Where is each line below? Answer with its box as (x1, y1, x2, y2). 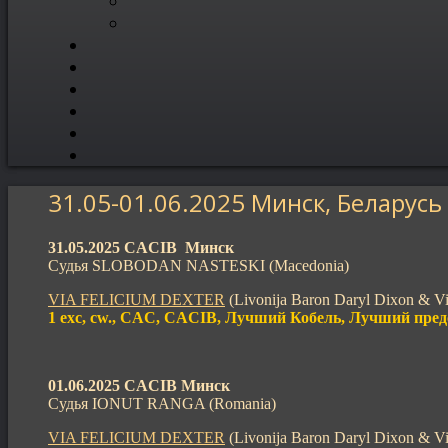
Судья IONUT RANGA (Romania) (48, 394, 276, 412)
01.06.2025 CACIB (48, 376, 181, 394)
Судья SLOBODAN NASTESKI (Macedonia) (48, 256, 349, 274)
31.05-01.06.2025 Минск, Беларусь (48, 185, 442, 219)
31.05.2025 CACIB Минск (48, 238, 234, 256)
